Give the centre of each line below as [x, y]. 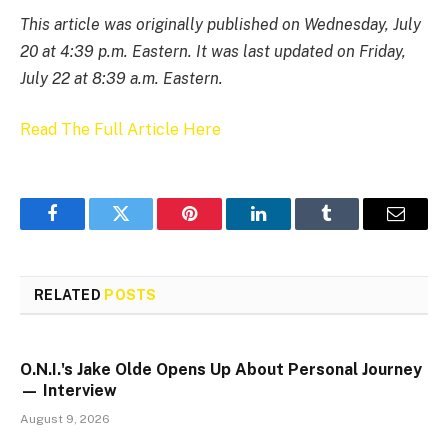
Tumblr [352, 228]
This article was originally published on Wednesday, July [220, 24]
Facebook [85, 228]
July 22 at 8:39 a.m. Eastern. [121, 78]
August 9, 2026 [65, 419]
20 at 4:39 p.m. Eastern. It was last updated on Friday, [213, 51]
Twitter [145, 228]
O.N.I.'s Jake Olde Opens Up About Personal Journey [221, 370]
